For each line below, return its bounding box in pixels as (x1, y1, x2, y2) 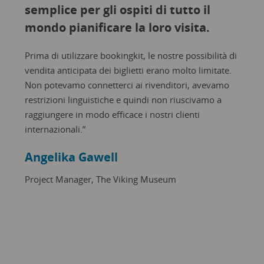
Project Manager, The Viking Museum (24, 173, 176, 186)
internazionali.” (24, 123, 85, 136)
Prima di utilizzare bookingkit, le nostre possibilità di (24, 49, 237, 62)
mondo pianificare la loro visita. (24, 19, 210, 36)
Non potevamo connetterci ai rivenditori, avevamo (24, 79, 229, 91)
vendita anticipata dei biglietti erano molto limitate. (24, 64, 232, 77)
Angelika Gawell (24, 149, 118, 166)
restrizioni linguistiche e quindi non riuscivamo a (24, 94, 222, 106)
